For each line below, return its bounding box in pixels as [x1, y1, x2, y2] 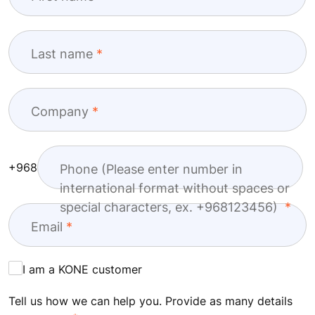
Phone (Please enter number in [60, 162, 243, 177]
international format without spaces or [60, 181, 290, 196]
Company [31, 104, 89, 120]
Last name [31, 46, 93, 62]
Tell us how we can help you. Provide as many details [8, 294, 292, 309]
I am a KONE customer [22, 262, 142, 277]
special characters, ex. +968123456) [60, 200, 281, 215]
